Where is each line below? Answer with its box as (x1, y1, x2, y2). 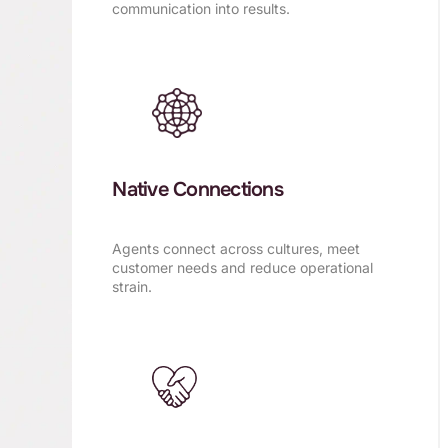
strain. (112, 277, 153, 295)
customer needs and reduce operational (112, 258, 374, 276)
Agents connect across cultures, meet (112, 239, 361, 257)
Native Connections (112, 176, 283, 202)
